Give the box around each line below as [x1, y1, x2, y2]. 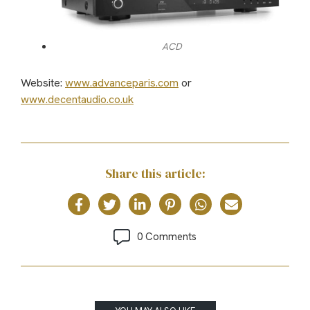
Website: [21, 75, 65, 91]
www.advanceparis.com [65, 75, 179, 91]
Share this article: [104, 165, 206, 183]
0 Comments [136, 230, 197, 244]
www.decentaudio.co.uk [21, 92, 134, 107]
